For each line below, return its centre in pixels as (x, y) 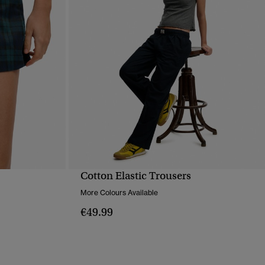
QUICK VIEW (167, 184)
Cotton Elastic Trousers (135, 176)
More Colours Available (119, 193)
